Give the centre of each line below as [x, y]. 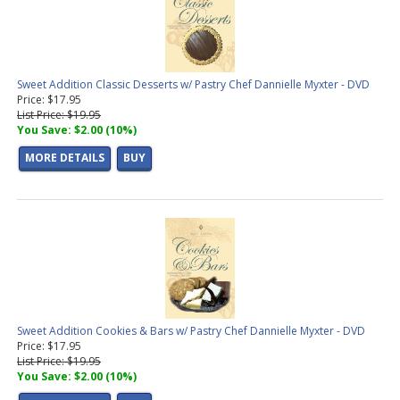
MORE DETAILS [65, 158]
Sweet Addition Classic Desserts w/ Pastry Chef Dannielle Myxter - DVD [193, 85]
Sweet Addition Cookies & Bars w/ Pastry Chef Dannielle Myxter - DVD [191, 331]
